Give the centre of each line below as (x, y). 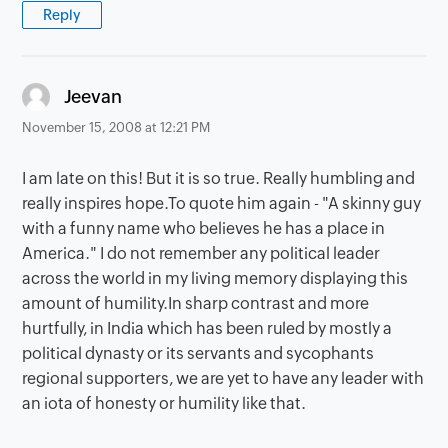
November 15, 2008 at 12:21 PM (116, 127)
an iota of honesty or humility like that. (164, 403)
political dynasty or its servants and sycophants (198, 353)
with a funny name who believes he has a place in (204, 228)
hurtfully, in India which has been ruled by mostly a (207, 328)
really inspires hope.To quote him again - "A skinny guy (222, 203)
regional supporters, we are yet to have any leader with (223, 378)
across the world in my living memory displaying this (215, 278)
